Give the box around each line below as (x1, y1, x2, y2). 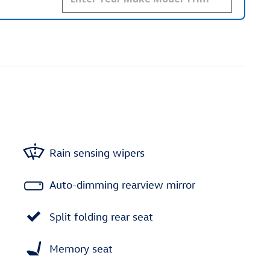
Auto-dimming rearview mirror (49, 178, 195, 191)
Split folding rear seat (49, 210, 153, 223)
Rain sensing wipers (49, 146, 145, 159)
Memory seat (49, 242, 113, 255)
